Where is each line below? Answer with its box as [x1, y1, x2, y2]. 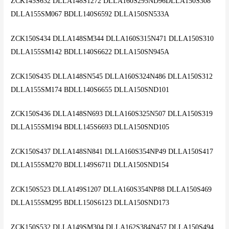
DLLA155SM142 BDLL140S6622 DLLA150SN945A [11, 48, 170, 56]
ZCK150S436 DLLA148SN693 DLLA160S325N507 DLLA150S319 [11, 110, 213, 118]
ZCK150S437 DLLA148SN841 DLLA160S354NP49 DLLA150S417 [11, 148, 214, 156]
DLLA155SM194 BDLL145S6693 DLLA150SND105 [11, 123, 170, 131]
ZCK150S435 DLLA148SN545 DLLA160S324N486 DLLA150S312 [11, 72, 213, 80]
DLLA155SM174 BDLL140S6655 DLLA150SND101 [11, 85, 170, 94]
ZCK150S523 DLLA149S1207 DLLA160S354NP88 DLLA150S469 [11, 186, 212, 194]
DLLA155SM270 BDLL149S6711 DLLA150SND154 [11, 161, 169, 169]
